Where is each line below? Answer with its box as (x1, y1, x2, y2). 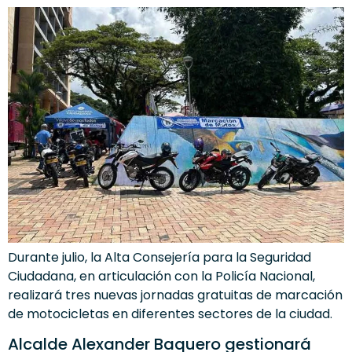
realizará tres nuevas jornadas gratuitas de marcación (8, 285, 343, 304)
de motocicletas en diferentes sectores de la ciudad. (8, 304, 332, 323)
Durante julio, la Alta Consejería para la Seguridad (8, 247, 311, 266)
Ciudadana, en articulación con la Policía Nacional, (8, 266, 315, 285)
